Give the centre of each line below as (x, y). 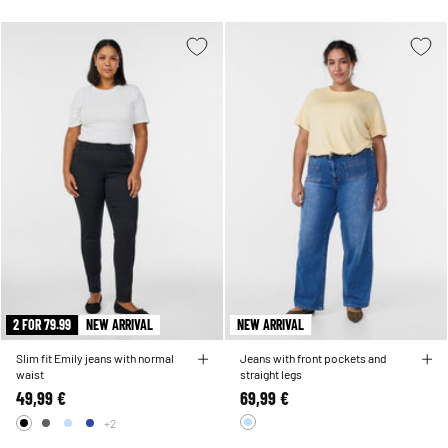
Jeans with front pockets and (313, 358)
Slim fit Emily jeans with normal (95, 358)
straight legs (271, 374)
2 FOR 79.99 (42, 325)
